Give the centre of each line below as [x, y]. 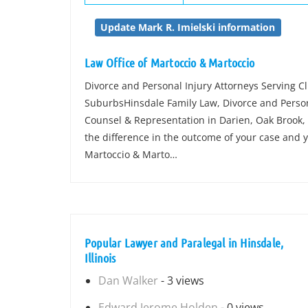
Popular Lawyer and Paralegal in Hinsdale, [184, 243]
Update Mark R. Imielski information [188, 27]
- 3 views [181, 280]
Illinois [100, 258]
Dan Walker [128, 280]
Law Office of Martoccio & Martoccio [169, 63]
